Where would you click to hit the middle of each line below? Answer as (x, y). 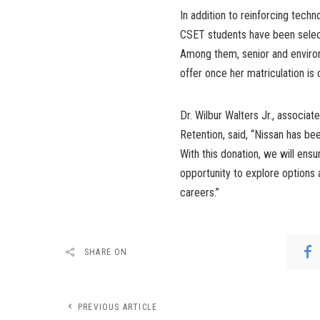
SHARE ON (106, 252)
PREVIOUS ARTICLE (118, 307)
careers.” (200, 192)
